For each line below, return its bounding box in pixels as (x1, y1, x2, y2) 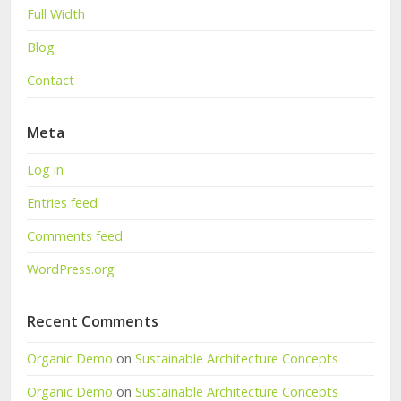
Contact (27, 72, 74, 90)
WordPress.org (27, 260, 115, 278)
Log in (27, 161, 64, 179)
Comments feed (27, 227, 123, 245)
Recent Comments (27, 311, 158, 332)
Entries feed (27, 194, 98, 212)
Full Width (27, 5, 85, 23)
